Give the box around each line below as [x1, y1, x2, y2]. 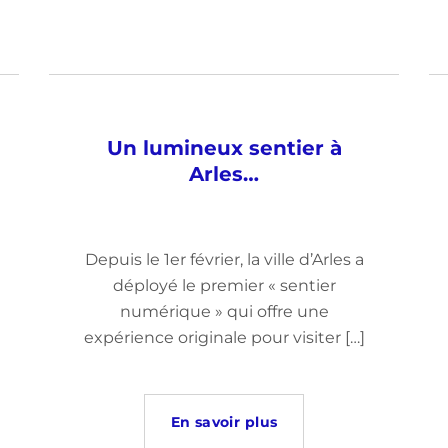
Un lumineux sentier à [106, 136, 342, 160]
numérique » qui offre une [119, 302, 329, 321]
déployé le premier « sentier [112, 276, 336, 295]
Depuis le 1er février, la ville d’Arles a [84, 250, 364, 269]
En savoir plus [170, 413, 278, 431]
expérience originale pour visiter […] [83, 328, 365, 347]
